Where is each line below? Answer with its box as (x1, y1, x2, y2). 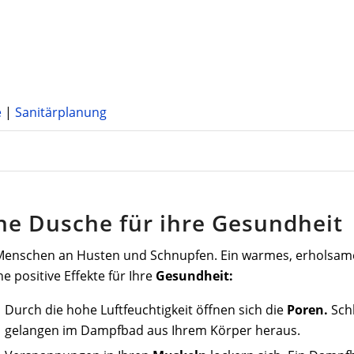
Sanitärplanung (15, 103, 107, 121)
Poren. (287, 300, 329, 318)
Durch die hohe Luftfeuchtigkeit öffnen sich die (5, 300, 288, 318)
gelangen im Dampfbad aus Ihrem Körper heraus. (5, 321, 301, 339)
